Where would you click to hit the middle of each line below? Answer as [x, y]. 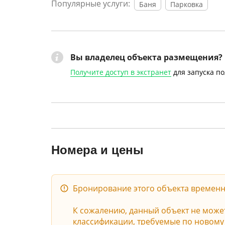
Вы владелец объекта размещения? [146, 57]
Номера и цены [97, 150]
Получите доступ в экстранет [121, 72]
